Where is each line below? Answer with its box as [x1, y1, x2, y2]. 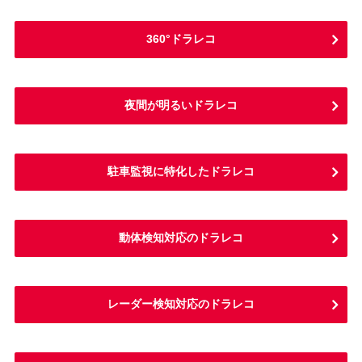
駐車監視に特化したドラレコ [107, 165, 255, 179]
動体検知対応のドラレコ [119, 231, 243, 245]
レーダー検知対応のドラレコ [107, 297, 255, 311]
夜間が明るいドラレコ [124, 99, 238, 112]
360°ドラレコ [146, 32, 216, 46]
